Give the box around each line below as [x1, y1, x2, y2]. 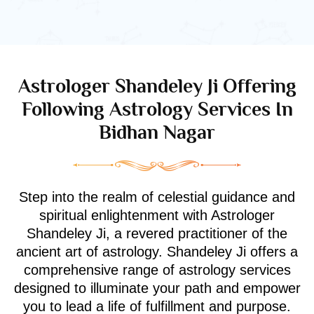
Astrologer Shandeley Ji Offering [18, 74, 296, 97]
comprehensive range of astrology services [23, 261, 291, 278]
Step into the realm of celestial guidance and [19, 189, 295, 205]
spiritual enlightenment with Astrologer [39, 207, 275, 223]
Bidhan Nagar [99, 121, 215, 143]
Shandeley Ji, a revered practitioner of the [27, 225, 287, 241]
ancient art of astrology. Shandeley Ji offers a [16, 243, 298, 259]
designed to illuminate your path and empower [13, 280, 301, 296]
